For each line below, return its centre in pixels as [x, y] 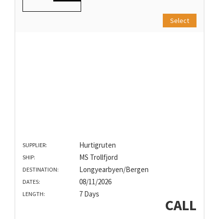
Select [180, 21]
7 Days [89, 194]
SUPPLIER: [35, 145]
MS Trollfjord [98, 157]
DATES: [31, 181]
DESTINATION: [41, 169]
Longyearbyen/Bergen [114, 169]
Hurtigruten [97, 145]
